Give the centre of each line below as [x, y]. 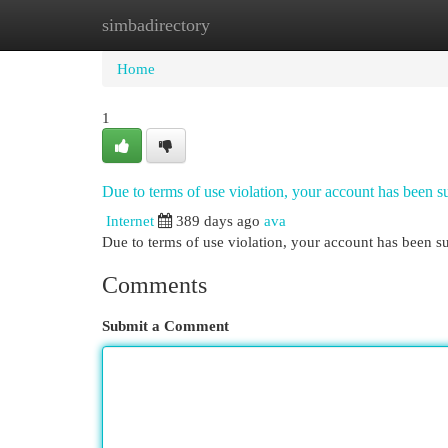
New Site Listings [254, 24]
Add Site [366, 24]
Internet [130, 220]
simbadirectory [156, 25]
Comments [154, 285]
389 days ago [218, 220]
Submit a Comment [165, 325]
